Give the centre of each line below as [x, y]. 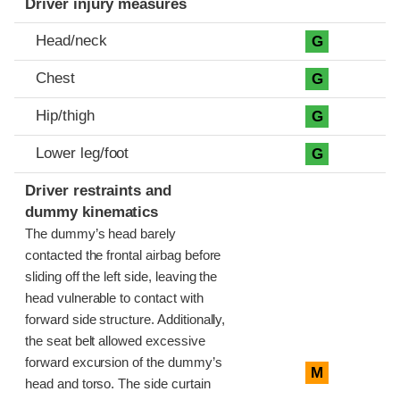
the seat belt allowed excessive [115, 342]
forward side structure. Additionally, [125, 320]
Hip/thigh [65, 116]
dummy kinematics [92, 212]
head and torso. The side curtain [118, 384]
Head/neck [71, 41]
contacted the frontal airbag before [123, 256]
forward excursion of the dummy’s [124, 363]
